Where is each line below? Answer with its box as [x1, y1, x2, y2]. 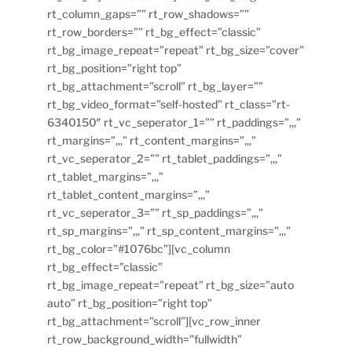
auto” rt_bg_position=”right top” [47, 295, 213, 310]
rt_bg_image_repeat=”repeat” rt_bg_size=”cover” [47, 42, 305, 57]
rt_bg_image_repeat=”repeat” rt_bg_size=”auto [47, 277, 295, 291]
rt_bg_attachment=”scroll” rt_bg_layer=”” [47, 79, 264, 93]
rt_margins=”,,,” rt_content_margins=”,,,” [47, 133, 257, 147]
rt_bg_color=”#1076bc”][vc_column [47, 241, 231, 255]
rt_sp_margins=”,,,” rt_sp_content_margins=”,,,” [47, 223, 291, 237]
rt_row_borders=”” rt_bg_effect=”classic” [47, 24, 262, 38]
